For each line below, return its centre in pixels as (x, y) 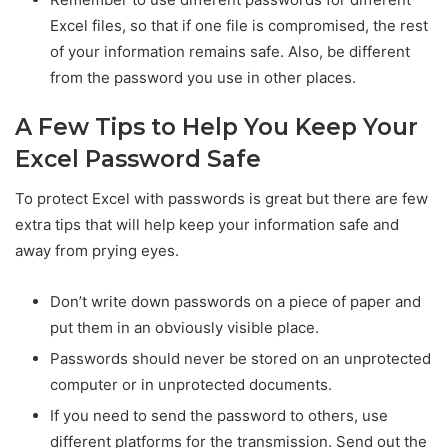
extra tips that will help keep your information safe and (207, 225)
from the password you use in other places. (203, 77)
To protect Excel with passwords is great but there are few (221, 199)
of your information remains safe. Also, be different (230, 51)
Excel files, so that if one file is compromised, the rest (239, 25)
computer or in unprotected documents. (191, 385)
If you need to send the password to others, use (219, 416)
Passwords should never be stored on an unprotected (240, 359)
